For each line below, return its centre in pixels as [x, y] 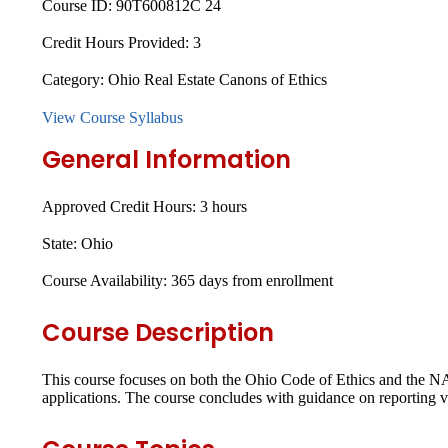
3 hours [221, 206]
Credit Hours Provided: [117, 43]
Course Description [158, 332]
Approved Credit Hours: [119, 206]
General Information [166, 159]
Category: [75, 80]
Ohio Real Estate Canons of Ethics [217, 80]
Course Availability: [104, 281]
